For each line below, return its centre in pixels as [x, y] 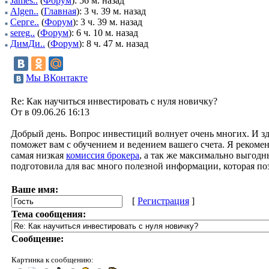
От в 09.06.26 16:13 [50, 112]
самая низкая [38, 155]
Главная [60, 11]
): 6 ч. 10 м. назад [103, 33]
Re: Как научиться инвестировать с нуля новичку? [114, 101]
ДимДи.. [28, 44]
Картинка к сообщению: [53, 260]
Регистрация [163, 201]
